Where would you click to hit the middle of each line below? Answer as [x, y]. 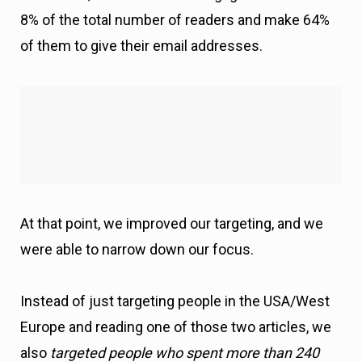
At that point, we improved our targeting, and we [172, 124]
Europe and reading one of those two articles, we [176, 228]
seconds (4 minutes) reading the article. [147, 280]
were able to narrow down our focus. [137, 150]
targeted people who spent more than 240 [183, 254]
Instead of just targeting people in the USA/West [175, 202]
